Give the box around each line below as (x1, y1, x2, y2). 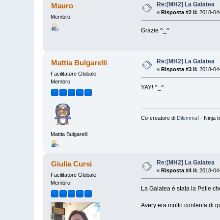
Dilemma (176, 114, 197, 121)
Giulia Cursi (51, 160, 92, 168)
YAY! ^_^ (140, 84, 164, 91)
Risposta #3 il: (161, 66, 198, 73)
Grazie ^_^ (140, 27, 169, 34)
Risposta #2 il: (161, 9, 198, 16)
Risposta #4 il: (161, 167, 198, 174)
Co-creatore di (140, 114, 177, 121)
